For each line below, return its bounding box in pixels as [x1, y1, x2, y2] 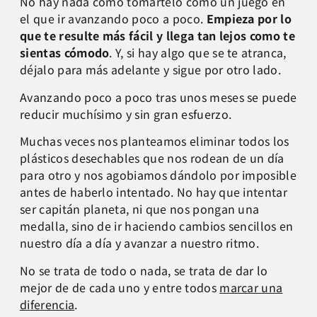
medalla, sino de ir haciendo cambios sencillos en [20, 217, 294, 235]
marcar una [219, 278, 283, 296]
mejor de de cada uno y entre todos [20, 278, 220, 296]
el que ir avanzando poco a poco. [20, 10, 207, 28]
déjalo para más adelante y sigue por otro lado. [20, 61, 282, 79]
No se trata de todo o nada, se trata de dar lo [20, 261, 268, 279]
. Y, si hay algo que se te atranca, [109, 44, 287, 62]
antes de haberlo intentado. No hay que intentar [20, 183, 288, 201]
